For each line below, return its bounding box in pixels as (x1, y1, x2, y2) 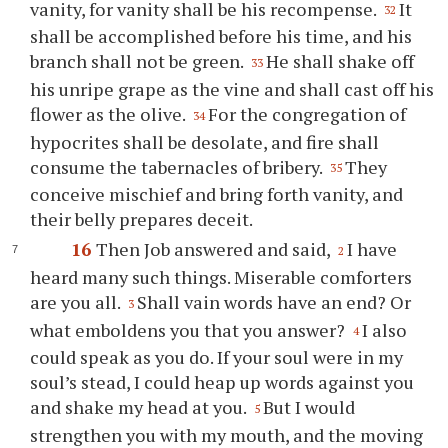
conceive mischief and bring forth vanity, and (30, 182, 404, 207)
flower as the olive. (30, 102, 190, 126)
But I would (263, 395, 356, 420)
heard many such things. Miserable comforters (30, 264, 413, 289)
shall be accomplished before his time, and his (30, 24, 413, 49)
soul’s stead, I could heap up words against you (30, 370, 415, 395)
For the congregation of (208, 102, 407, 126)
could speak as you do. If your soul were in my (30, 345, 404, 370)
